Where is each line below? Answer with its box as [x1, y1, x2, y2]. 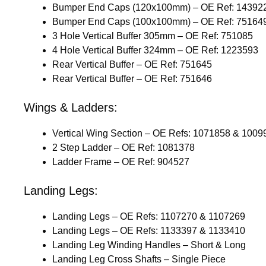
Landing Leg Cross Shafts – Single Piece [52, 254, 226, 264]
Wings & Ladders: [24, 100, 118, 114]
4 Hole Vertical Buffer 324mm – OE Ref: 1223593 [52, 45, 258, 55]
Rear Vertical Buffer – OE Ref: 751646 [52, 73, 212, 84]
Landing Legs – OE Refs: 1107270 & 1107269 [52, 211, 245, 221]
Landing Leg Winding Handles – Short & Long [52, 239, 246, 250]
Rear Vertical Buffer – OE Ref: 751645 [52, 59, 212, 69]
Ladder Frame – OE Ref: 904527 [52, 156, 189, 167]
